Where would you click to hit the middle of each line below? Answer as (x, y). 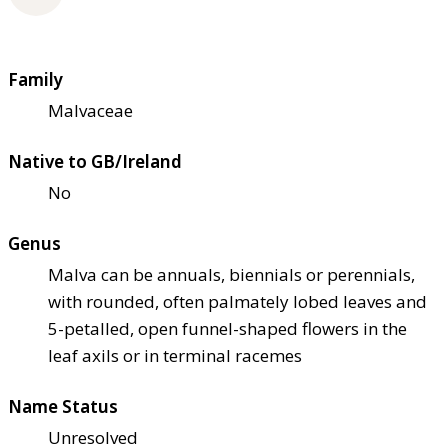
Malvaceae (90, 111)
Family (35, 80)
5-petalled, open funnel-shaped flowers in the (227, 329)
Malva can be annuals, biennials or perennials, (231, 275)
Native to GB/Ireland (95, 162)
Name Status (63, 407)
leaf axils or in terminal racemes (175, 356)
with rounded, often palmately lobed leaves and (237, 302)
